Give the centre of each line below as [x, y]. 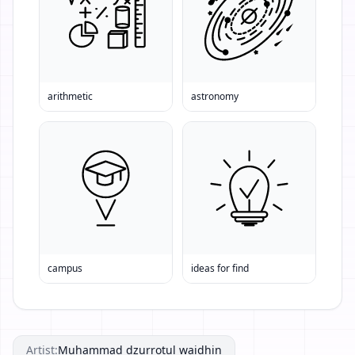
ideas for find [220, 268]
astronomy [215, 96]
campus [65, 268]
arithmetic [70, 96]
